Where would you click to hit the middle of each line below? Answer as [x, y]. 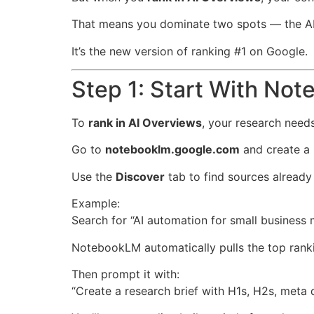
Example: [96, 204]
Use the [94, 176]
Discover [140, 176]
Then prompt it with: [125, 274]
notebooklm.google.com [172, 150]
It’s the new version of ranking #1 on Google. [190, 51]
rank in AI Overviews [145, 123]
